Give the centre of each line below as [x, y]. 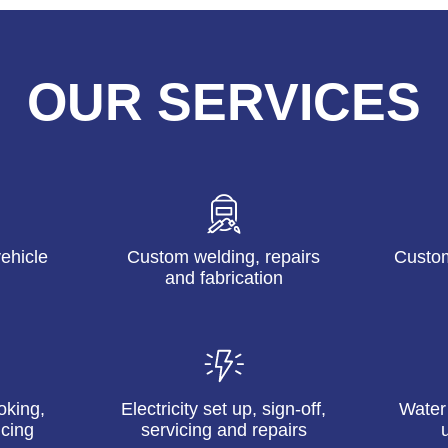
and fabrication [223, 277]
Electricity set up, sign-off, [224, 409]
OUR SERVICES [224, 101]
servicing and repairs [223, 430]
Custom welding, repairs [224, 256]
